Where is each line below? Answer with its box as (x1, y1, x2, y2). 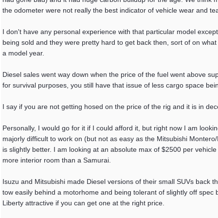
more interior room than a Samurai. (2, 156, 111, 164)
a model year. (2, 49, 44, 57)
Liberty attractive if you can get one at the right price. (2, 199, 164, 207)
